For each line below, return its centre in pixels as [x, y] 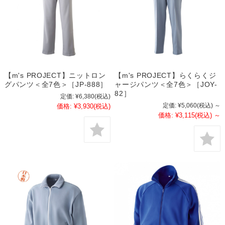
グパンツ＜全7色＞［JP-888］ [56, 84]
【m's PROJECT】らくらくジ [165, 75]
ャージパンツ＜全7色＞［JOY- [166, 84]
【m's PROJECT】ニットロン [55, 75]
